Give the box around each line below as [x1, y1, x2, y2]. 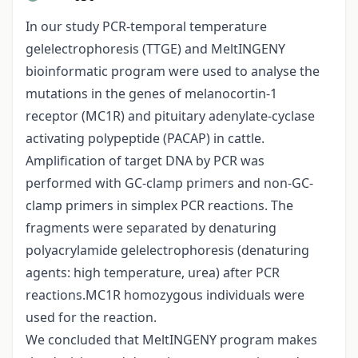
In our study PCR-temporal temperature [26, 18, 267, 36]
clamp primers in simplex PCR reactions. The [26, 197, 293, 215]
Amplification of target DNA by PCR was [26, 152, 265, 170]
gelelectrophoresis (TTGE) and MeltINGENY [26, 40, 285, 58]
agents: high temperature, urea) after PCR [26, 264, 280, 282]
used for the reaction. [26, 308, 157, 327]
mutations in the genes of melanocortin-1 [26, 85, 277, 103]
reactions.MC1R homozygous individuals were [26, 286, 304, 304]
